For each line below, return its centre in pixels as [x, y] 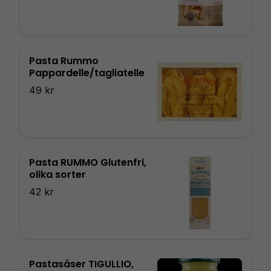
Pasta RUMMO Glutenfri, [88, 162]
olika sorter [57, 175]
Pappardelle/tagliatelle [87, 73]
